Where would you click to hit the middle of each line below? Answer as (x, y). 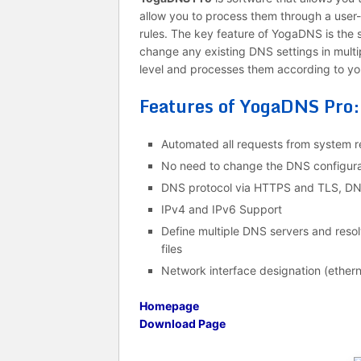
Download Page (183, 323)
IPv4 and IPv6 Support (221, 209)
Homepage (169, 305)
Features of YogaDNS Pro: (249, 106)
